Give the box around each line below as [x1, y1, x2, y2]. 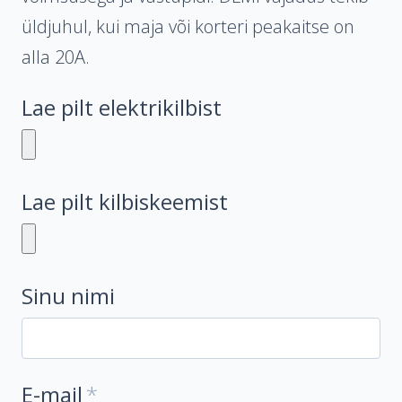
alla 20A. [22, 45, 90, 69]
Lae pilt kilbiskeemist [22, 187, 228, 216]
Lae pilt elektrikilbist [22, 92, 222, 122]
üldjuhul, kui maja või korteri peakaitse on [22, 14, 354, 39]
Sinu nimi [22, 281, 115, 310]
